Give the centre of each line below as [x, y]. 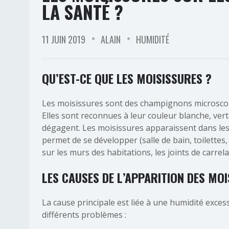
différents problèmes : [84, 215]
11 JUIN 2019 [64, 39]
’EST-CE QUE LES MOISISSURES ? [134, 78]
